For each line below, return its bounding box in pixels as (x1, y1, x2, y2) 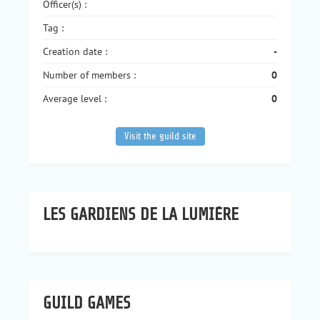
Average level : (43, 92, 106, 105)
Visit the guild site (124, 131, 196, 141)
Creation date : (43, 45, 107, 58)
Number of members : (43, 69, 136, 81)
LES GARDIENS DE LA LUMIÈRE (43, 205, 239, 224)
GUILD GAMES (43, 294, 131, 313)
